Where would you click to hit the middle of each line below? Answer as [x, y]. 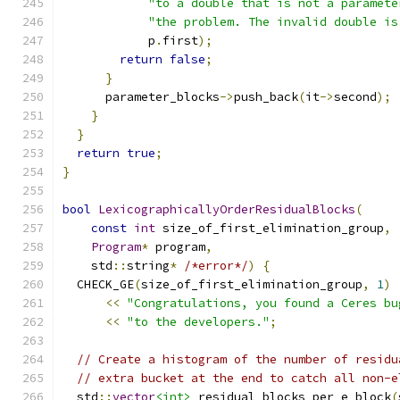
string [148, 266]
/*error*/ [216, 266]
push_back [266, 97]
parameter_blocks [141, 97]
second [355, 97]
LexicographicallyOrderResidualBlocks [227, 209]
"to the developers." [198, 322]
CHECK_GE [98, 284]
